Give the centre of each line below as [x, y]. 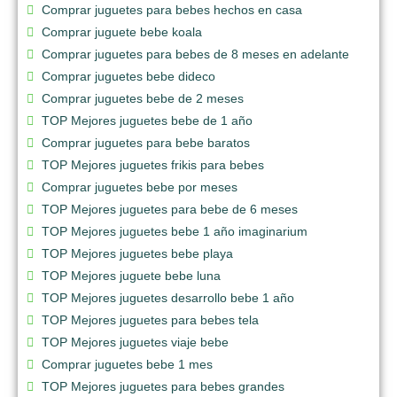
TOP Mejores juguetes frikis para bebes [153, 164]
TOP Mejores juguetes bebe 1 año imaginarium [175, 231]
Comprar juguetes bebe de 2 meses [143, 98]
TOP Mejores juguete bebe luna [131, 275]
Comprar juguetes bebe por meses [140, 187]
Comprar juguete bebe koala [122, 31]
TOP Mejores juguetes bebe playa [137, 253]
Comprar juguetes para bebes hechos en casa [172, 9]
